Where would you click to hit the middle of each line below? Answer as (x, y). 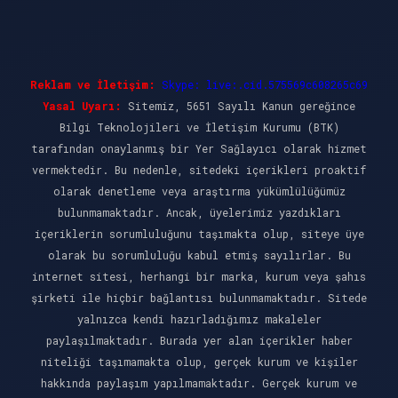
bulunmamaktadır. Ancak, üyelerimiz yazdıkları (199, 212)
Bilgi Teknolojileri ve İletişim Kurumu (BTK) (199, 127)
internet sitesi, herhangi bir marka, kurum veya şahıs (199, 276)
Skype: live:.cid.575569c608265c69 (265, 84)
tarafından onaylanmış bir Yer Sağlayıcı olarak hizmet (199, 148)
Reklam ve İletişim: (93, 84)
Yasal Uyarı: (82, 106)
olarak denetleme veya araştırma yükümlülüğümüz (199, 191)
